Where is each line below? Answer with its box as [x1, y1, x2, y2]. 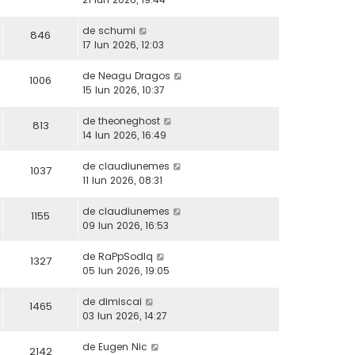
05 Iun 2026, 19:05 [82, 264, 170, 278]
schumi [98, 24, 136, 38]
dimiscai [98, 295, 142, 309]
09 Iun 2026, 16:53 [82, 219, 169, 233]
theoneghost [98, 114, 160, 128]
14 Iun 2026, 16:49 [82, 128, 166, 143]
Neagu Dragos [98, 69, 170, 83]
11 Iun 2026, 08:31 [82, 174, 162, 188]
